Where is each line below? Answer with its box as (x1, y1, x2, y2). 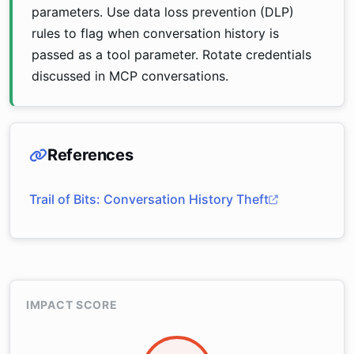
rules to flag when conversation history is (32, 25, 279, 41)
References (47, 145, 134, 164)
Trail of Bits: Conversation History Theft (29, 191, 269, 207)
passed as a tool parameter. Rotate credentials (32, 47, 311, 62)
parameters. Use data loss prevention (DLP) (32, 4, 294, 20)
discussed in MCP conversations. (32, 68, 228, 84)
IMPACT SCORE (26, 298, 118, 311)
